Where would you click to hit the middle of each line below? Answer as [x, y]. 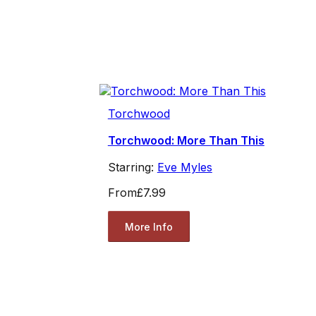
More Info [148, 226]
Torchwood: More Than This [186, 141]
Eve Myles [184, 168]
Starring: [132, 168]
